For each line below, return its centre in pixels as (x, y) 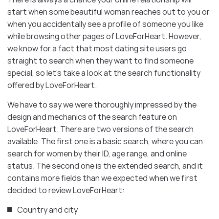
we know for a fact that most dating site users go (97, 49)
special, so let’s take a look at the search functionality (104, 73)
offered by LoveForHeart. (52, 85)
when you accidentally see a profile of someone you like (105, 24)
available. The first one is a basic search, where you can (105, 142)
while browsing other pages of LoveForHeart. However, (104, 36)
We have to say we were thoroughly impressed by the (102, 105)
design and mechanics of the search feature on (92, 117)
